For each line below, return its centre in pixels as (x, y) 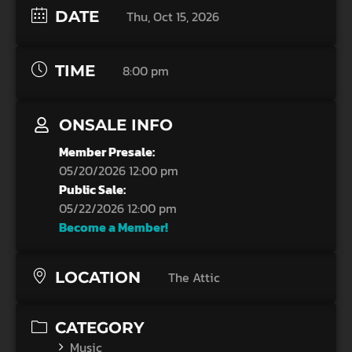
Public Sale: (92, 189)
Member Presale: (107, 152)
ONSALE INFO (116, 125)
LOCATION (98, 277)
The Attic (194, 277)
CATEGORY (100, 328)
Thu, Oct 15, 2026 (173, 16)
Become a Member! (114, 227)
